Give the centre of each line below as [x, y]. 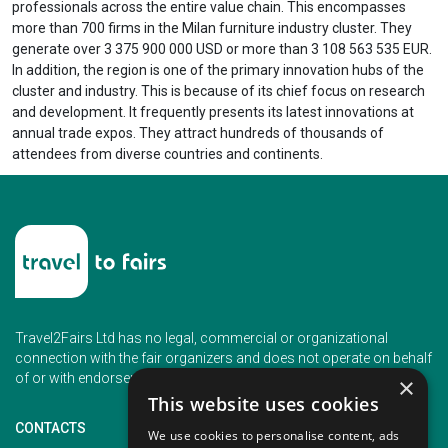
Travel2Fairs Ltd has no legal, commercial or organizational [201, 338]
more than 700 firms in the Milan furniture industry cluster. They [212, 28]
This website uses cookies [263, 404]
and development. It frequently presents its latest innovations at [213, 112]
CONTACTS [50, 428]
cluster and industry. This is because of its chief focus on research [218, 91]
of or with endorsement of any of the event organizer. [180, 378]
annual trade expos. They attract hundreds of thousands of [198, 133]
